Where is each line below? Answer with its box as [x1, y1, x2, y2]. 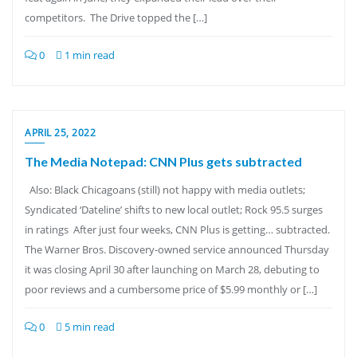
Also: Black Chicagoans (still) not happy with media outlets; [25, 182, 308, 197]
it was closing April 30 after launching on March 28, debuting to [25, 262, 320, 277]
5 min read [62, 320, 115, 334]
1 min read [62, 48, 115, 62]
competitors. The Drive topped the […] [25, 10, 207, 25]
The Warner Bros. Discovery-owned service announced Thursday [25, 242, 329, 257]
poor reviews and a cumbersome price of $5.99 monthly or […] [25, 282, 317, 296]
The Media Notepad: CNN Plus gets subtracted [25, 154, 302, 169]
